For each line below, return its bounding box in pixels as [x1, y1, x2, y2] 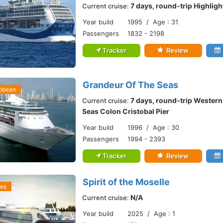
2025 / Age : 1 [127, 210, 175, 218]
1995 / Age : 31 [127, 18, 178, 26]
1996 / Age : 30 [127, 123, 179, 131]
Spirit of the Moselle [83, 177, 170, 187]
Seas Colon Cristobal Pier [82, 107, 169, 115]
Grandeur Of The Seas [83, 80, 178, 90]
